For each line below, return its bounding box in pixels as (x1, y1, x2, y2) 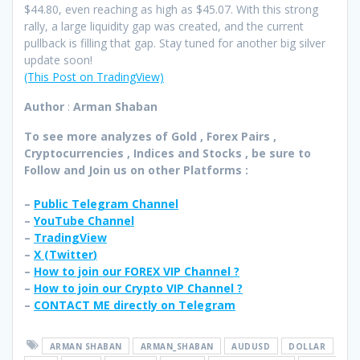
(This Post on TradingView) (24, 69, 164, 85)
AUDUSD (231, 340, 271, 352)
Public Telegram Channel (34, 196, 178, 212)
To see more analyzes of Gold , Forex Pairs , (24, 129, 276, 145)
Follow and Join (24, 162, 110, 178)
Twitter (49, 247, 93, 263)
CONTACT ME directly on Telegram (34, 297, 235, 313)
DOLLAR (288, 340, 326, 352)
